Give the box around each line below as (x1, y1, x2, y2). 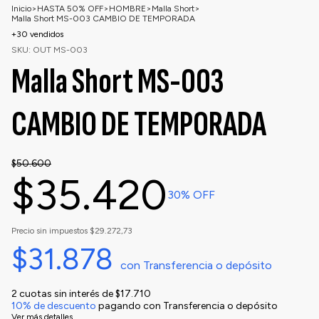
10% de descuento (11, 299, 96, 312)
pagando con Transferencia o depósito (96, 299, 278, 312)
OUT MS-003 (33, 44, 88, 55)
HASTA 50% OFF (37, 3, 103, 14)
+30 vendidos (11, 28, 63, 39)
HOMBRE (109, 3, 146, 14)
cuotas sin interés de (19, 287, 115, 300)
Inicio (11, 3, 31, 14)
